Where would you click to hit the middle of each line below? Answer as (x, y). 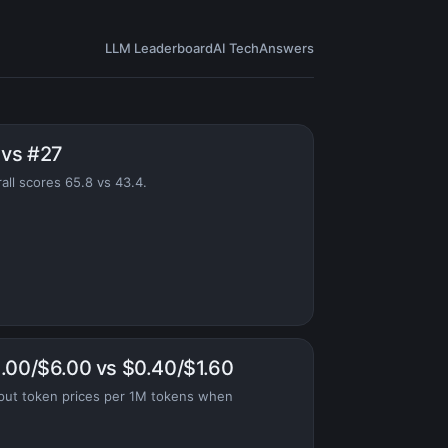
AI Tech (236, 48)
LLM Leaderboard (159, 48)
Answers (286, 48)
